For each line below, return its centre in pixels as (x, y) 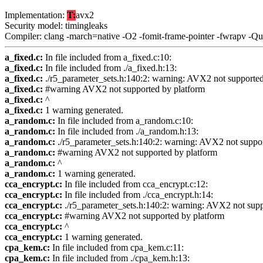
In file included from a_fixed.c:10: (107, 58)
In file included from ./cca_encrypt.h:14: (138, 195)
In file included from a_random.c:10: (124, 121)
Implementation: (36, 15)
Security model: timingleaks (56, 26)
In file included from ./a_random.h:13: (127, 131)
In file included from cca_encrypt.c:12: (135, 184)
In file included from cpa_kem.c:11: (117, 248)
